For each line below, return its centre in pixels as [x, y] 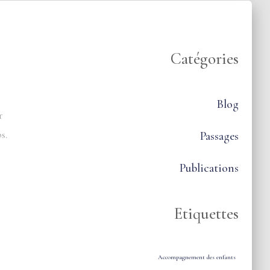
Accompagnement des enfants [197, 257]
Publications [209, 168]
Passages [220, 136]
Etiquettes [207, 214]
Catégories [205, 59]
